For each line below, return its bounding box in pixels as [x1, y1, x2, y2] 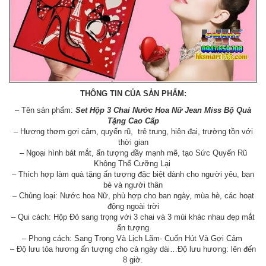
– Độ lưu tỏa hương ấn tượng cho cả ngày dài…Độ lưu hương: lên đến [10, 244, 256, 254]
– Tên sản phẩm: [15, 105, 75, 115]
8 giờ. [123, 255, 143, 264]
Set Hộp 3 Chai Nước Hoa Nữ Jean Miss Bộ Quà [75, 105, 251, 115]
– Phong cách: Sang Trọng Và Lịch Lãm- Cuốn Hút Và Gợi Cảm [21, 233, 245, 243]
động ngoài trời [107, 201, 159, 211]
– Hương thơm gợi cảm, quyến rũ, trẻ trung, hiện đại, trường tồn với [13, 126, 253, 136]
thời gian [118, 137, 148, 147]
